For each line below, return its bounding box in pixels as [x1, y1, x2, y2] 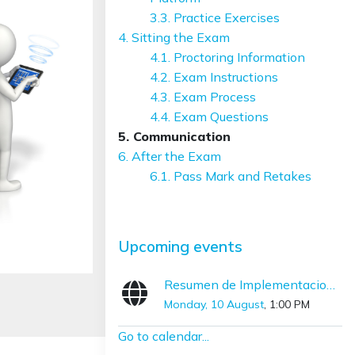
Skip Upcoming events [117, 225, 250, 241]
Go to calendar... [118, 328, 209, 344]
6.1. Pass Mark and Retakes [150, 168, 311, 184]
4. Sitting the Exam [118, 29, 230, 45]
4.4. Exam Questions [150, 109, 269, 124]
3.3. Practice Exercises [150, 10, 280, 25]
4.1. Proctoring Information [150, 49, 305, 65]
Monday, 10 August [164, 297, 264, 311]
